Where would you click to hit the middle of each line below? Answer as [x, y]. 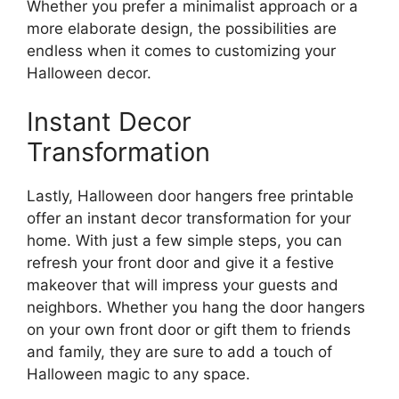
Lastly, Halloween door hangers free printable [190, 196]
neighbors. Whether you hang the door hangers [196, 307]
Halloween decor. [89, 73]
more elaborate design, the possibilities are [182, 28]
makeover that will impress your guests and [183, 285]
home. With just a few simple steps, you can [184, 240]
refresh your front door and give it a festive [180, 263]
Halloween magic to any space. [138, 374]
